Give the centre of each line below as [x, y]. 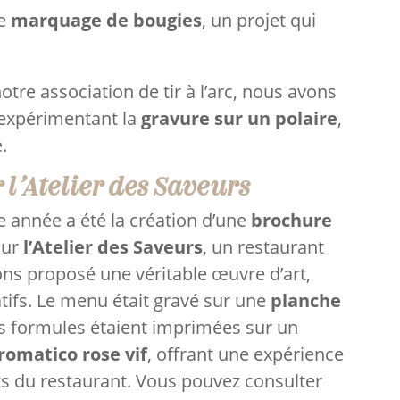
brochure [292, 220]
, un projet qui [259, 21]
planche [306, 300]
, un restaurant [264, 246]
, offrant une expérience [246, 354]
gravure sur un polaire [240, 118]
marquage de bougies [107, 21]
